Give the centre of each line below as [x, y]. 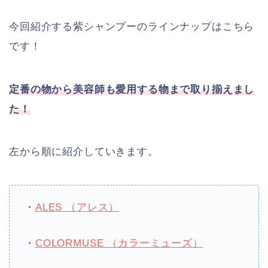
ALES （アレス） [77, 208]
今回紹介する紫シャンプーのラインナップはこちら [132, 26]
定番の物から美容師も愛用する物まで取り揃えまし [132, 89]
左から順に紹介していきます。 [84, 152]
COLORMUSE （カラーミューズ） [119, 243]
